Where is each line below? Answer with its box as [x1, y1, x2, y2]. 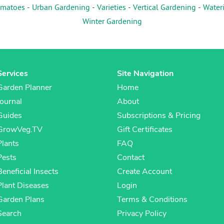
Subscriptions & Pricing [117, 110, 200, 121]
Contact [117, 152, 144, 163]
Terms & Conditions [117, 194, 187, 205]
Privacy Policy [117, 208, 166, 219]
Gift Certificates [117, 124, 172, 135]
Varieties [97, 3, 126, 13]
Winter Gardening [82, 17, 142, 27]
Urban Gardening [32, 3, 90, 13]
